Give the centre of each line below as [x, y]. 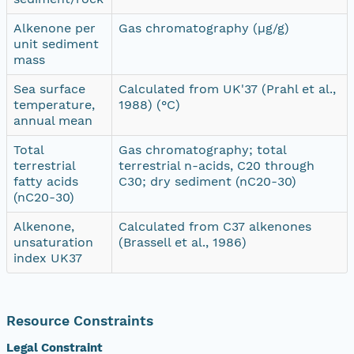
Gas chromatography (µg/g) [204, 28]
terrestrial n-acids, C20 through [217, 165]
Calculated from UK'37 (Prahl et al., [227, 88]
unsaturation [53, 242]
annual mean [53, 120]
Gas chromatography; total [203, 149]
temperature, [54, 104]
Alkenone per [55, 28]
